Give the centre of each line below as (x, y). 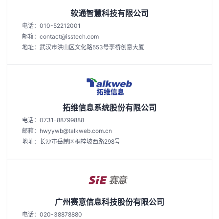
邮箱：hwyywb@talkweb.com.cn (67, 131)
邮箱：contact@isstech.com (60, 36)
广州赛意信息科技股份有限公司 (109, 202)
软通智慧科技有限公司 (109, 13)
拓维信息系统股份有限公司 (109, 108)
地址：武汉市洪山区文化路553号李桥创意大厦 (83, 47)
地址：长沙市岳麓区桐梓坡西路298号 (71, 142)
